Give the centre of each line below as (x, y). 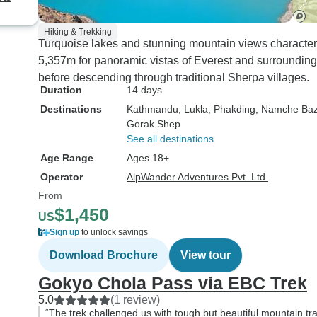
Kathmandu (152, 109)
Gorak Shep (154, 124)
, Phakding (232, 109)
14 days (144, 90)
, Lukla (193, 109)
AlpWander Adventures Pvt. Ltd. (197, 177)
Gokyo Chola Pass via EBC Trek (173, 283)
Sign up (64, 232)
